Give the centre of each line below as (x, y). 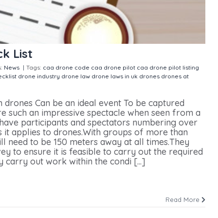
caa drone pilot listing (168, 67)
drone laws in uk (115, 76)
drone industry (39, 76)
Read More (184, 199)
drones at (175, 76)
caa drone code (66, 67)
